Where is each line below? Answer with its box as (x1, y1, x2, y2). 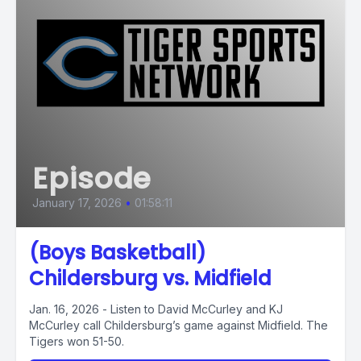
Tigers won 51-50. (29, 334, 124, 348)
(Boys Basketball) (29, 239, 206, 266)
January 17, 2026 (32, 196, 122, 210)
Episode (32, 158, 152, 199)
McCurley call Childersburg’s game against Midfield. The (29, 318, 328, 332)
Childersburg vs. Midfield (29, 265, 272, 292)
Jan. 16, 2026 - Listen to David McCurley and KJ (29, 302, 283, 316)
